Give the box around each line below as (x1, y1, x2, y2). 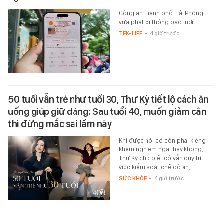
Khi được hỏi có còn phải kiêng (118, 136, 206, 144)
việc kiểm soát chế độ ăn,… (118, 163, 194, 171)
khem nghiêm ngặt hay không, (118, 145, 203, 153)
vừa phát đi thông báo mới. (118, 18, 195, 26)
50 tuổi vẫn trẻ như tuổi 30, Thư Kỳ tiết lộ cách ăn (8, 93, 209, 105)
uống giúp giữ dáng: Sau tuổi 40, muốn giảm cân (8, 105, 206, 117)
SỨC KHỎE (118, 174, 147, 182)
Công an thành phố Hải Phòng (118, 9, 203, 17)
